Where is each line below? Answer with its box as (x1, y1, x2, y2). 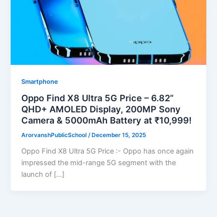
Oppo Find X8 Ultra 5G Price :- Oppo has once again (21, 147, 194, 156)
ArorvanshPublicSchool (21, 132, 89, 139)
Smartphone (21, 77, 59, 85)
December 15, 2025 (92, 132, 146, 139)
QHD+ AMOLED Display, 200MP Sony (21, 104, 181, 115)
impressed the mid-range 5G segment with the (21, 158, 176, 168)
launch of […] (21, 170, 65, 179)
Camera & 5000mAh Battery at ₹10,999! (21, 115, 192, 126)
